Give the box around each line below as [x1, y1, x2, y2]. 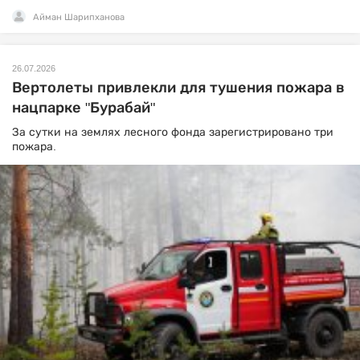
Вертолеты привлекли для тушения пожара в [12, 79, 345, 96]
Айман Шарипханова [33, 11, 125, 22]
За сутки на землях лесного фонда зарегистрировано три [12, 125, 333, 138]
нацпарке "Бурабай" [12, 99, 155, 116]
